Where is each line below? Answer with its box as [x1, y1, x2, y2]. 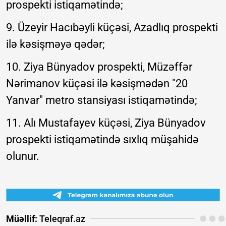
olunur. [6, 149, 39, 162]
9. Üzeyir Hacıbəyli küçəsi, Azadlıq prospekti [6, 21, 218, 34]
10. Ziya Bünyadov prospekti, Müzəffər [6, 60, 192, 73]
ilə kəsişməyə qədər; [6, 37, 105, 50]
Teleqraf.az [37, 213, 85, 224]
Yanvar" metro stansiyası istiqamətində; [6, 93, 197, 106]
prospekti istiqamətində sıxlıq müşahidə [6, 133, 199, 146]
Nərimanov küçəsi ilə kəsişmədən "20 [6, 77, 188, 90]
